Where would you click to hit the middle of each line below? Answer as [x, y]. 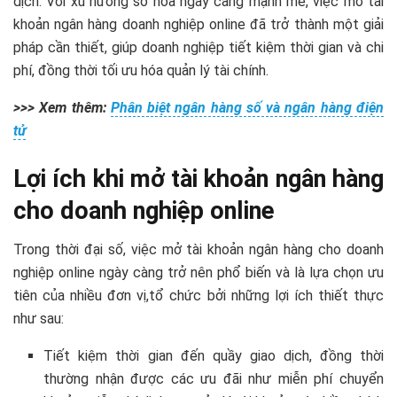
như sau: [39, 319]
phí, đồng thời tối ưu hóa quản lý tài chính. [141, 71]
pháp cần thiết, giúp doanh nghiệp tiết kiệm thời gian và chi [198, 48]
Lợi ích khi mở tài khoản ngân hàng [198, 179]
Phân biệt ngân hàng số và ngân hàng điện [247, 108]
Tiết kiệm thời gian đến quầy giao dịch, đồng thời [214, 356]
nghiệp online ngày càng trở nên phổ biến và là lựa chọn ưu [198, 273]
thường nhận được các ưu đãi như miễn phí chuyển [214, 379]
